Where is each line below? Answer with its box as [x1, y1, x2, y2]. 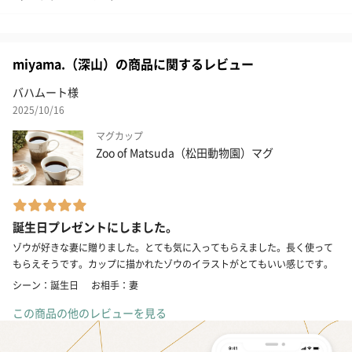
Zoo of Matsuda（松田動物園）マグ [96, 144, 273, 160]
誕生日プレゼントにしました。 [13, 218, 178, 235]
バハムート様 [13, 83, 79, 100]
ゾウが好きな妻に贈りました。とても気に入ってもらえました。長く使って [13, 240, 333, 254]
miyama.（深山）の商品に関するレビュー [13, 53, 254, 73]
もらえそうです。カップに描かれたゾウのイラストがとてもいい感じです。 [13, 256, 333, 270]
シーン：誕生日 [13, 277, 79, 291]
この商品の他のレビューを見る [13, 304, 167, 321]
